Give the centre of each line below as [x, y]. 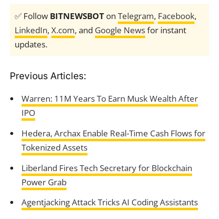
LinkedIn [31, 30]
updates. [31, 44]
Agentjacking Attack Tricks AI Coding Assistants [109, 202]
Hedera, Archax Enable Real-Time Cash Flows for [113, 133]
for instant [166, 30]
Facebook [176, 16]
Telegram [136, 16]
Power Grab [44, 182]
